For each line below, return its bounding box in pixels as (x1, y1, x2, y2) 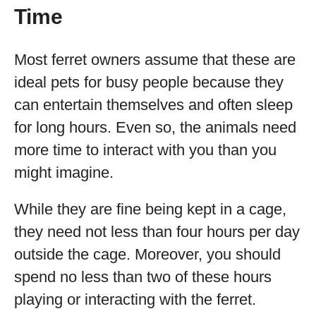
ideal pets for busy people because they (14, 73, 284, 91)
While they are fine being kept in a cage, (14, 200, 286, 218)
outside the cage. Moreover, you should (14, 245, 281, 263)
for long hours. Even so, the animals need (14, 119, 296, 136)
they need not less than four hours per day (14, 223, 300, 241)
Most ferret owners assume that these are (14, 51, 296, 68)
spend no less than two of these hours (14, 268, 272, 286)
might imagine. (14, 164, 114, 181)
